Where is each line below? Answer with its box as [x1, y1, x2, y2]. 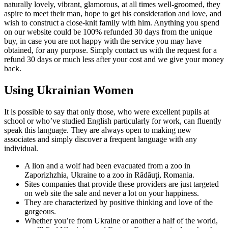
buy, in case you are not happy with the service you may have [4, 36, 202, 45]
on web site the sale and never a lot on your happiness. [24, 188, 199, 197]
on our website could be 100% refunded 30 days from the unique [4, 27, 212, 36]
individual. [4, 144, 38, 153]
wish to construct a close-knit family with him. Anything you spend [4, 18, 219, 27]
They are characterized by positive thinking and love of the [24, 197, 213, 207]
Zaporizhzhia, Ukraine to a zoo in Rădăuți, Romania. [24, 170, 194, 179]
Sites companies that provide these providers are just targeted [24, 179, 219, 188]
